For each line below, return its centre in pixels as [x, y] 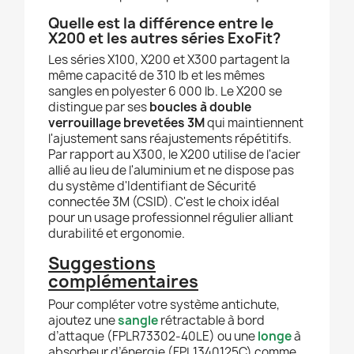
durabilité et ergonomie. [117, 234]
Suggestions [102, 264]
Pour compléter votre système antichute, [164, 305]
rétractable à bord [211, 321]
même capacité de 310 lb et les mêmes [156, 76]
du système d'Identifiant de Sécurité [152, 186]
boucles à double [200, 107]
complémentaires [123, 282]
